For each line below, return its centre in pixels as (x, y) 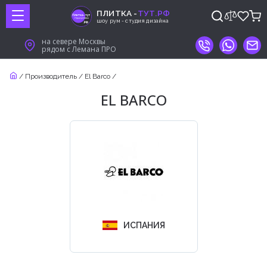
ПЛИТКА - (117, 13)
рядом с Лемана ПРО (79, 49)
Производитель (51, 76)
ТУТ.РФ (153, 13)
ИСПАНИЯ (144, 225)
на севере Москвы (73, 41)
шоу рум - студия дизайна (133, 21)
